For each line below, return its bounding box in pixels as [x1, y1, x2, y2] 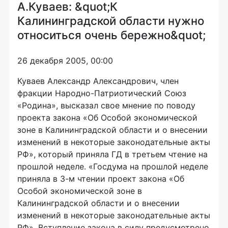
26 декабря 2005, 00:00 [17, 55, 113, 66]
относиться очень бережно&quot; [17, 28, 206, 42]
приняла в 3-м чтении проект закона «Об [17, 174, 184, 184]
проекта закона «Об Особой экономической [17, 112, 197, 123]
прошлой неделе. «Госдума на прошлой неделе [17, 161, 208, 172]
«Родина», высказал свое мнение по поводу [17, 100, 195, 110]
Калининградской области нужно [17, 14, 204, 27]
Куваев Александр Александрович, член [17, 76, 179, 86]
